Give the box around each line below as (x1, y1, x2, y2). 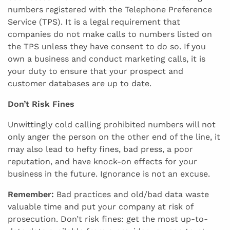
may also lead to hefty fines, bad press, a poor (8, 144, 193, 154)
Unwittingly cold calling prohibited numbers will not (8, 119, 216, 129)
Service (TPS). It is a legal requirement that (8, 16, 180, 27)
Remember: (8, 189, 54, 199)
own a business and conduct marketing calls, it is (8, 53, 205, 64)
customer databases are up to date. (8, 78, 151, 88)
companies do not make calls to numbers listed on (8, 29, 212, 39)
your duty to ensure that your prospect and (8, 66, 183, 76)
